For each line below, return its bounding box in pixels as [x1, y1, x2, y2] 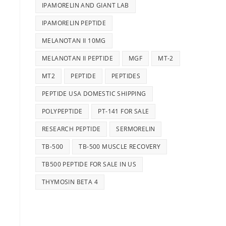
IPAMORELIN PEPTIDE [42, 19, 106, 27]
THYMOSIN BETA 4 [42, 178, 98, 186]
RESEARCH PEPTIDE [42, 125, 101, 133]
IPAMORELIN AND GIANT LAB [42, 1, 129, 10]
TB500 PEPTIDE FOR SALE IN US [42, 160, 137, 168]
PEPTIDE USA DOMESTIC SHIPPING [42, 89, 146, 98]
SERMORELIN [116, 125, 155, 133]
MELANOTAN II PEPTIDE [42, 54, 113, 63]
